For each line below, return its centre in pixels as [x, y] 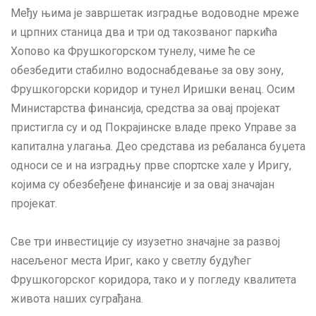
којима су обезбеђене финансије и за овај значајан [142, 185]
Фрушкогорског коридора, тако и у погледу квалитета [153, 279]
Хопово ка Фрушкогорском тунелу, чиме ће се [133, 51]
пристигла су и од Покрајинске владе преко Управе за [153, 128]
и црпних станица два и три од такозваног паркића [144, 32]
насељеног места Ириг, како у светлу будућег [131, 260]
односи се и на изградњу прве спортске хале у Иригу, [151, 166]
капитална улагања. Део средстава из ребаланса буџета [158, 147]
